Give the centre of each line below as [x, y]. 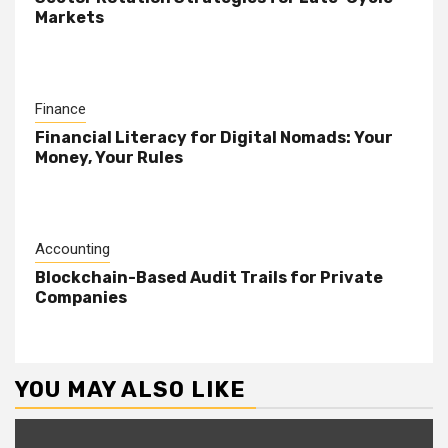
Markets [69, 18]
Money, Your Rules [109, 158]
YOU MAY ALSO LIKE [130, 390]
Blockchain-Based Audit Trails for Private [209, 278]
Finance [60, 109]
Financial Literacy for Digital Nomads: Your [214, 138]
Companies [81, 298]
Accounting [72, 249]
